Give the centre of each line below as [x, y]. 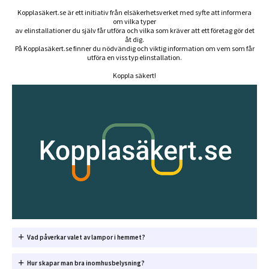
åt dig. [134, 40]
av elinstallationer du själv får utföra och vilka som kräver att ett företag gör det [134, 31]
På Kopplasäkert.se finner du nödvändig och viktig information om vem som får [134, 49]
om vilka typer [134, 22]
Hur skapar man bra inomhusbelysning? [86, 263]
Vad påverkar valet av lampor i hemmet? [86, 237]
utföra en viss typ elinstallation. [134, 58]
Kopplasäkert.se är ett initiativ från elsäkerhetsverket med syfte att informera [134, 13]
